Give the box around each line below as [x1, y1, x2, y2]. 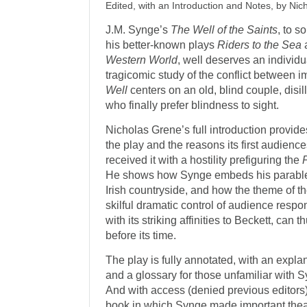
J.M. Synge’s [106, 24, 171, 36]
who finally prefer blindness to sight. [106, 99, 280, 111]
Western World [106, 54, 178, 66]
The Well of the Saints [171, 24, 278, 36]
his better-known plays [106, 39, 218, 51]
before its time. [106, 230, 177, 241]
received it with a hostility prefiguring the [106, 154, 303, 166]
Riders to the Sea [217, 39, 302, 51]
